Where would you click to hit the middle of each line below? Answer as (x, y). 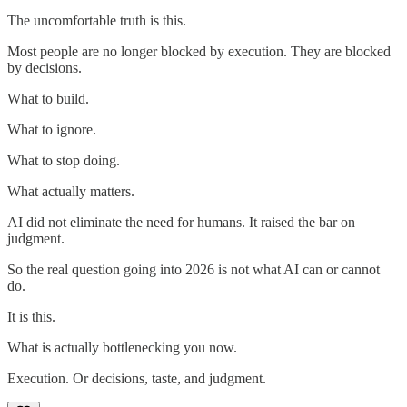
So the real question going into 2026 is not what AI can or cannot (194, 269)
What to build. (48, 98)
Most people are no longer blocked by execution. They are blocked (199, 51)
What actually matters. (71, 191)
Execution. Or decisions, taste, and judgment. (137, 378)
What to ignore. (52, 129)
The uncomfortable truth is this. (97, 20)
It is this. (31, 316)
